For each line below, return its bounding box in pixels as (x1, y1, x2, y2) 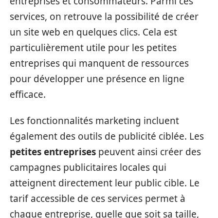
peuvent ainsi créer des (96, 145, 201, 158)
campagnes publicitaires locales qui (10, 161, 166, 174)
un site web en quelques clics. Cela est (10, 25, 177, 38)
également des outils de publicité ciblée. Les (10, 130, 204, 143)
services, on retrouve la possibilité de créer (10, 10, 199, 23)
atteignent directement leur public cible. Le (10, 177, 200, 189)
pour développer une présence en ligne (10, 72, 184, 85)
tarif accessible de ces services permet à (10, 192, 185, 205)
